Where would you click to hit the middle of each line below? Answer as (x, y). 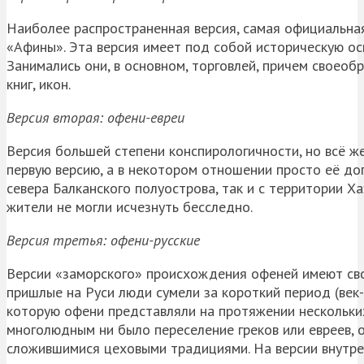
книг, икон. (39, 84)
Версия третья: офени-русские (103, 240)
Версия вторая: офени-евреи (95, 117)
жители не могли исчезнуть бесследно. (130, 206)
